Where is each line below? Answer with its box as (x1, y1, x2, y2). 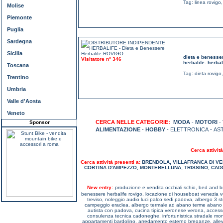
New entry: (87, 185, 113, 190)
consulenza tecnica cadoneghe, (87, 213, 162, 219)
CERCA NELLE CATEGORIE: (96, 119, 170, 125)
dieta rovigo (195, 71, 222, 77)
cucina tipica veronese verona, (135, 208, 207, 213)
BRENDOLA (141, 159, 170, 165)
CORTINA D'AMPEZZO (84, 165, 137, 170)
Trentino (7, 74, 29, 80)
